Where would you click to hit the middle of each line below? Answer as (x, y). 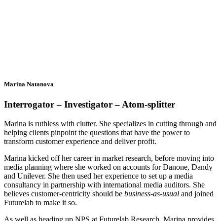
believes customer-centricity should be (64, 193)
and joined (196, 193)
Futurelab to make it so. (40, 202)
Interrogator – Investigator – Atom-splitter (90, 105)
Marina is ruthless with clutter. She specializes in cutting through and (110, 123)
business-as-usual (152, 193)
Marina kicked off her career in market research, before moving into (109, 158)
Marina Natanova (29, 84)
